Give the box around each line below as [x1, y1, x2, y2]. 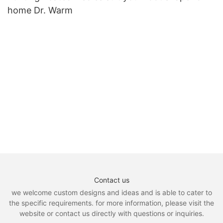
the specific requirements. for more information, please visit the [9, 198, 214, 207]
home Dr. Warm [7, 5, 73, 16]
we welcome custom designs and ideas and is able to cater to [11, 188, 212, 197]
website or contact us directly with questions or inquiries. [19, 209, 204, 218]
